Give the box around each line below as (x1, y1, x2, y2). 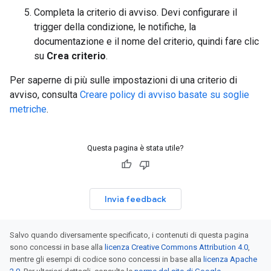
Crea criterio (47, 50, 106, 62)
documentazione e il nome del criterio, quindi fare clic (34, 36, 259, 47)
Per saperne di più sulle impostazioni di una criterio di (10, 74, 237, 86)
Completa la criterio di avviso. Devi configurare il (34, 7, 237, 18)
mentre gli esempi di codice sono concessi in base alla (10, 255, 203, 264)
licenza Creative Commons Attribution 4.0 (105, 243, 248, 252)
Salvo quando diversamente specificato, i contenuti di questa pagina (10, 230, 249, 240)
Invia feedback (105, 194, 166, 204)
